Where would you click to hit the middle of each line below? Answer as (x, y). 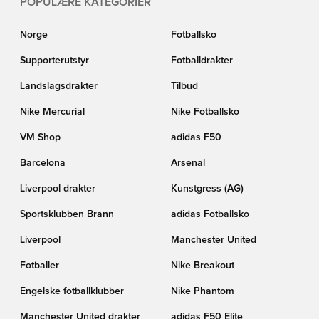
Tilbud (184, 86)
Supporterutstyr (54, 61)
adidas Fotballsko (210, 214)
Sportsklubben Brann (67, 214)
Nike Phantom (203, 291)
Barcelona (43, 163)
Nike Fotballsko (205, 112)
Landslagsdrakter (59, 86)
